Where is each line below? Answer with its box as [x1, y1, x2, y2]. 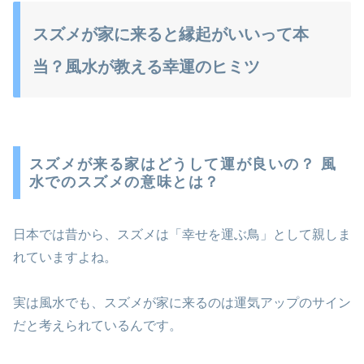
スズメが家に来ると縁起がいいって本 [32, 24, 309, 43]
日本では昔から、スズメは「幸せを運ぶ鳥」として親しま [13, 227, 351, 241]
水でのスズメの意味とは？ [28, 173, 220, 190]
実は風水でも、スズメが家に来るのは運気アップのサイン [13, 296, 351, 310]
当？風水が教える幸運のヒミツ [32, 57, 260, 76]
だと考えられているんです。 [13, 318, 182, 333]
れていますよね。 [13, 249, 117, 264]
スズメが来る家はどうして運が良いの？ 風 [28, 155, 337, 172]
